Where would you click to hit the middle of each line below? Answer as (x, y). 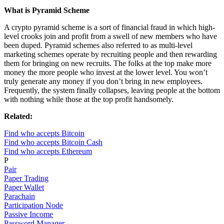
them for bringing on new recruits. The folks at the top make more (108, 63)
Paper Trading (26, 178)
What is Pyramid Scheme (47, 10)
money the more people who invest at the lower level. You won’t (106, 72)
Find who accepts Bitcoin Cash (53, 142)
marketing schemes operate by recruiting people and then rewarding (110, 54)
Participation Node (33, 205)
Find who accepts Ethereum (48, 151)
